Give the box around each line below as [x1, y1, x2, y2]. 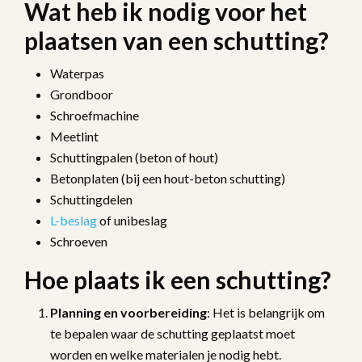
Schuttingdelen [50, 191, 133, 207]
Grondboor [50, 86, 113, 102]
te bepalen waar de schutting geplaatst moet [50, 325, 295, 341]
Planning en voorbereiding [50, 304, 207, 320]
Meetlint [50, 128, 99, 144]
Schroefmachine [50, 107, 139, 123]
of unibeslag [97, 212, 167, 228]
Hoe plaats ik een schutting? [24, 264, 331, 294]
